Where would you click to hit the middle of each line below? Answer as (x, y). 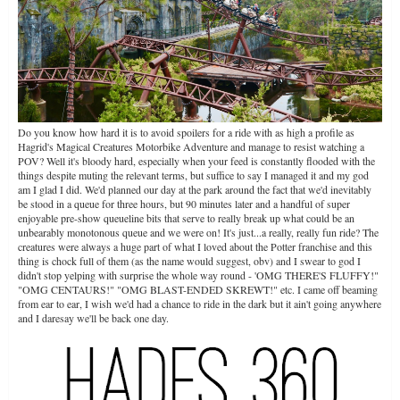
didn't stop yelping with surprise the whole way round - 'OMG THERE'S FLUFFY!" (198, 275)
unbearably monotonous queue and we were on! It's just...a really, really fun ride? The (198, 233)
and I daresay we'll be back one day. (93, 318)
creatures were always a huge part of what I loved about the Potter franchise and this (195, 247)
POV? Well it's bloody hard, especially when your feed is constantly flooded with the (196, 161)
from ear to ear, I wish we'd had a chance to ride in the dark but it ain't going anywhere (200, 304)
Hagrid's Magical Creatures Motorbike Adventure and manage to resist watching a (191, 147)
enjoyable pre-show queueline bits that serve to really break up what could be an (186, 218)
